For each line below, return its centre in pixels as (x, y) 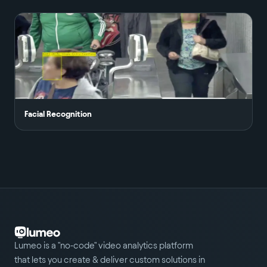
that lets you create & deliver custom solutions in (110, 260)
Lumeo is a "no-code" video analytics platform (104, 246)
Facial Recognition (58, 114)
